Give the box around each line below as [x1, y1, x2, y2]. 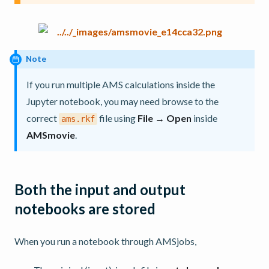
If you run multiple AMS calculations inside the [26, 78, 215, 90]
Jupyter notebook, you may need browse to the [26, 95, 219, 107]
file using [97, 112, 138, 124]
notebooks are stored [14, 200, 156, 218]
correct [26, 112, 59, 124]
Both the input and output [14, 181, 186, 199]
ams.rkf [61, 113, 95, 124]
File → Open [138, 112, 192, 124]
